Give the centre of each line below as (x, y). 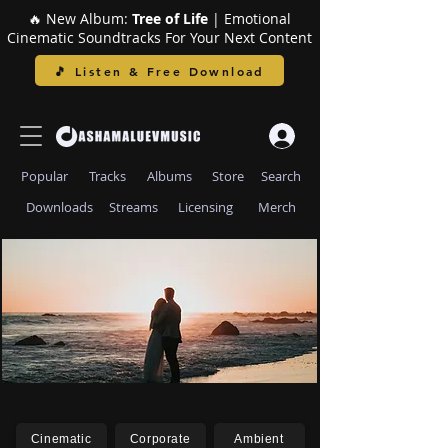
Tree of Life (170, 18)
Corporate (160, 438)
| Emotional (249, 18)
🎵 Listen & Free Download (159, 70)
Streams (133, 207)
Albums (169, 176)
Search (281, 176)
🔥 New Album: (80, 18)
